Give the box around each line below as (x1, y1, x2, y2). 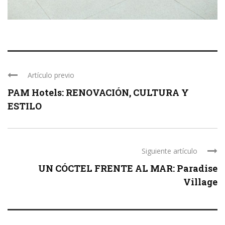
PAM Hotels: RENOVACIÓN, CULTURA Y (8, 86, 189, 98)
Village (183, 175, 217, 188)
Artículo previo (28, 70, 74, 80)
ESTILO (8, 99, 42, 112)
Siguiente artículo (142, 146, 197, 156)
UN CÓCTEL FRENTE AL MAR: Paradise (38, 162, 217, 174)
